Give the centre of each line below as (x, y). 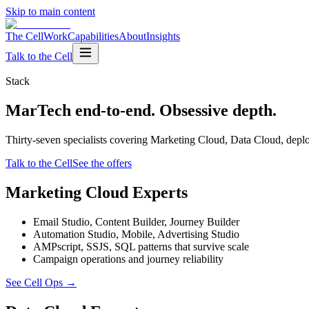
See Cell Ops (34, 282)
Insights (163, 36)
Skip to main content (50, 11)
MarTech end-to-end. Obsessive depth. (141, 110)
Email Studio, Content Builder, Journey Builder (136, 221)
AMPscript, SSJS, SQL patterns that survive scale (141, 246)
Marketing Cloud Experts (97, 192)
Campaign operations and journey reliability (128, 259)
